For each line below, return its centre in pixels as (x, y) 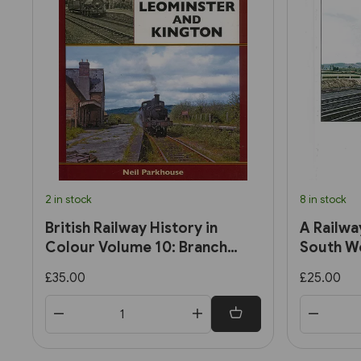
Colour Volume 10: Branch (136, 247)
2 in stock (68, 199)
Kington (73, 286)
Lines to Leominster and (129, 266)
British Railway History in (131, 228)
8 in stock (323, 199)
